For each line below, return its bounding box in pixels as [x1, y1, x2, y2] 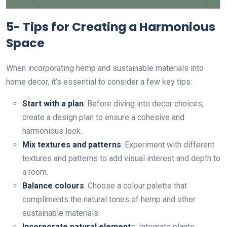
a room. [22, 167, 48, 177]
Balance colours [22, 180, 84, 191]
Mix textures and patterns [22, 139, 121, 149]
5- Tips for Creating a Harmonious [6, 18, 215, 35]
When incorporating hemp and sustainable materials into [6, 63, 204, 73]
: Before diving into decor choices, [84, 98, 204, 108]
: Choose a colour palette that [84, 180, 187, 191]
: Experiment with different [121, 139, 214, 149]
